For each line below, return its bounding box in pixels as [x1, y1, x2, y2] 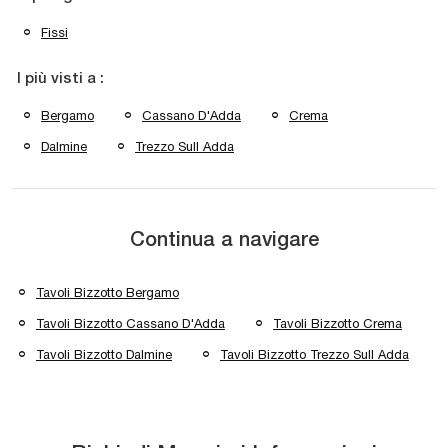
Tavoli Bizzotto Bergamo [36, 285, 179, 301]
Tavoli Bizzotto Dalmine [36, 347, 172, 363]
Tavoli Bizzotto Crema [273, 316, 402, 332]
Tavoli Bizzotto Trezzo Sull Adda [220, 347, 409, 363]
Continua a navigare [129, 232, 319, 251]
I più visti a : [17, 72, 104, 87]
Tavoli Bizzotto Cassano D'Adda [36, 316, 225, 332]
